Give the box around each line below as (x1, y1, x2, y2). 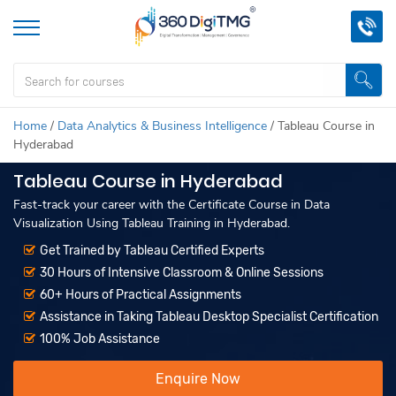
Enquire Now (156, 370, 240, 387)
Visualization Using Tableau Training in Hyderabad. (13, 215, 290, 232)
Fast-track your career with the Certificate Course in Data (13, 196, 330, 213)
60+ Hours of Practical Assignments (40, 287, 241, 302)
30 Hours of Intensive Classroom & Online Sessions (40, 265, 324, 280)
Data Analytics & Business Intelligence (57, 118, 267, 134)
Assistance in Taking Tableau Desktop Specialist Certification (40, 309, 378, 324)
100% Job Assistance (40, 331, 160, 346)
